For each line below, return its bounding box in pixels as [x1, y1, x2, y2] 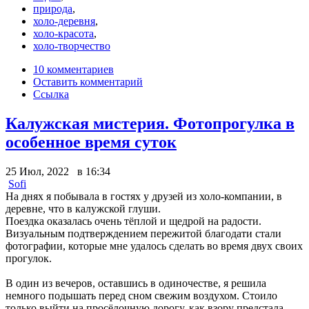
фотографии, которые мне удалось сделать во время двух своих [6, 240, 303, 252]
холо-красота [33, 28, 94, 40]
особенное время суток [6, 133, 177, 152]
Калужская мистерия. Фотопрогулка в [6, 114, 295, 133]
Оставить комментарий [33, 76, 143, 88]
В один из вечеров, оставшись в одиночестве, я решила [6, 277, 266, 290]
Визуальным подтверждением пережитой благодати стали [6, 228, 281, 240]
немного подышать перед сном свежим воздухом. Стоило [6, 290, 277, 302]
